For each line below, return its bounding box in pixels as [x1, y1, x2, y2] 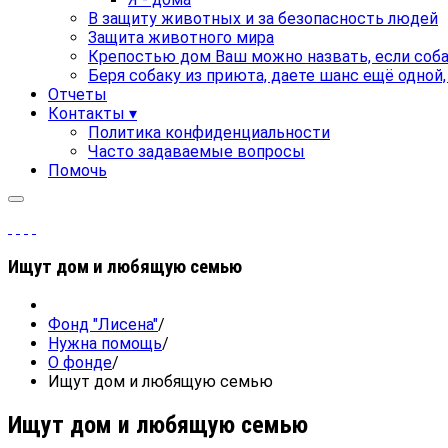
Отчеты [48, 85, 107, 104]
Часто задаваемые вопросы [88, 142, 305, 161]
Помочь [48, 161, 107, 180]
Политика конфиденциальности [88, 123, 330, 142]
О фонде [48, 353, 112, 373]
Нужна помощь [48, 334, 162, 354]
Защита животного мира [88, 28, 274, 47]
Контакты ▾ [48, 104, 137, 123]
